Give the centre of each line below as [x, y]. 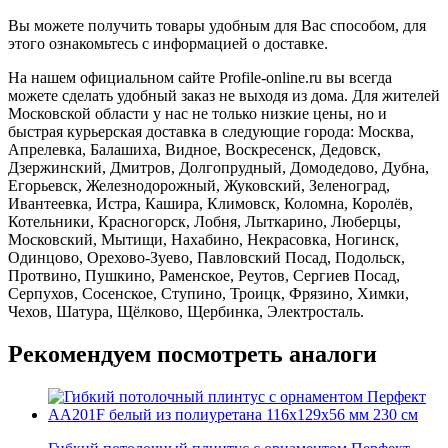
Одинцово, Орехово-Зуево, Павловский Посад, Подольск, [206, 257]
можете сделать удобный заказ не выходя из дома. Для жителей [224, 95]
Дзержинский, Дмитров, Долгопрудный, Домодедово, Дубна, [218, 167]
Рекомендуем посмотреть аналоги [192, 353]
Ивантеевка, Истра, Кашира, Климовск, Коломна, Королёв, [210, 203]
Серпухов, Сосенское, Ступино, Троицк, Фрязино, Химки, [208, 293]
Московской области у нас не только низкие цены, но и [197, 113]
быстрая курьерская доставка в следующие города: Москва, [211, 131]
